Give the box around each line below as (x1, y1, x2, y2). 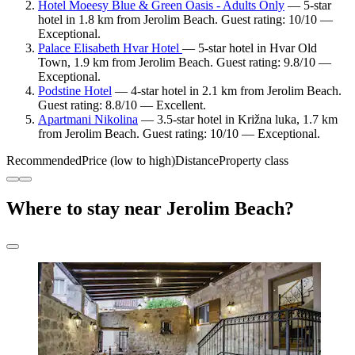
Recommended (6, 153, 82, 167)
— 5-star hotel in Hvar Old (182, 40, 317, 55)
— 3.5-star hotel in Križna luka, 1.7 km (138, 112, 338, 126)
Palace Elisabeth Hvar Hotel (38, 40, 182, 55)
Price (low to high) (82, 153, 175, 167)
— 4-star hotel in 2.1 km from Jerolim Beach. (112, 83, 342, 97)
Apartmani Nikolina (38, 112, 138, 126)
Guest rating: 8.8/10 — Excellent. (38, 97, 206, 112)
